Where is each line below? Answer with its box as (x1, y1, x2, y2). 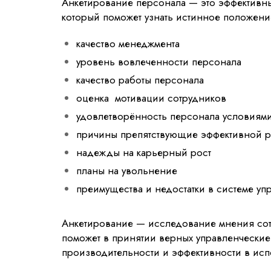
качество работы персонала (76, 72, 204, 87)
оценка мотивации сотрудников (76, 90, 226, 105)
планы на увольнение (76, 163, 177, 178)
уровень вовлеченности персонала (76, 54, 241, 69)
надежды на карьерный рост (76, 145, 211, 160)
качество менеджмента (76, 36, 180, 51)
